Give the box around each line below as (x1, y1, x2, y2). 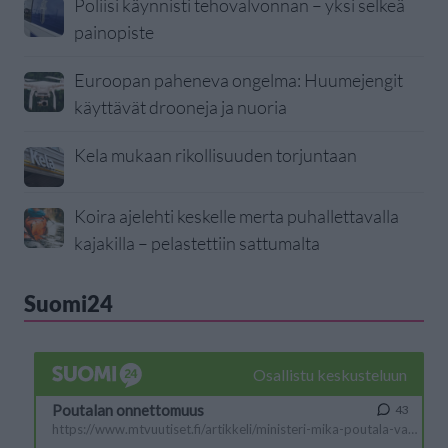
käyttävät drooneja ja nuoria (74, 96, 287, 119)
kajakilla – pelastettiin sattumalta (74, 232, 320, 255)
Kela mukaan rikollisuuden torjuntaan (74, 144, 357, 167)
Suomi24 (24, 290, 113, 318)
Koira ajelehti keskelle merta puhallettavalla (74, 205, 399, 228)
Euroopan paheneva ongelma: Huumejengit (74, 69, 403, 92)
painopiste (74, 21, 154, 44)
